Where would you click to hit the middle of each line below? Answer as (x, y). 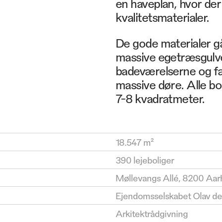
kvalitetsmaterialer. (162, 16)
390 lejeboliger (145, 159)
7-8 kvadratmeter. (160, 98)
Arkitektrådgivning (152, 213)
